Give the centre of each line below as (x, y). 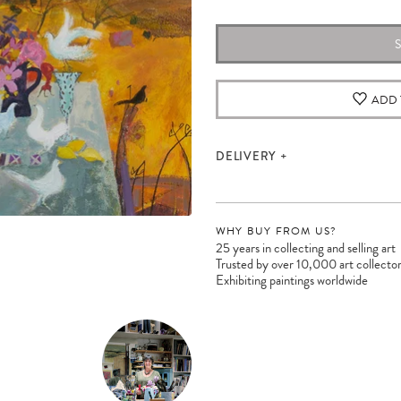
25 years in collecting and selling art (306, 248)
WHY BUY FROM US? (277, 231)
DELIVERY (246, 156)
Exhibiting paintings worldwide (292, 280)
